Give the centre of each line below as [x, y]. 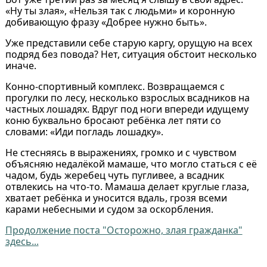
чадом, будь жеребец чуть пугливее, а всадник [114, 175]
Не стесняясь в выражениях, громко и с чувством [121, 152]
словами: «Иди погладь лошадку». [84, 131]
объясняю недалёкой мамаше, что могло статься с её [131, 164]
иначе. [21, 65]
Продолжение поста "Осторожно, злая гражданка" [124, 230]
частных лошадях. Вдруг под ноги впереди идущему [127, 109]
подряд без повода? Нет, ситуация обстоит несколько [131, 54]
